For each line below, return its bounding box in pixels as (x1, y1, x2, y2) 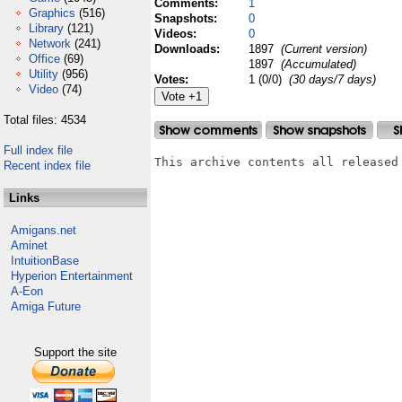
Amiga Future (11, 300, 81, 313)
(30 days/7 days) (289, 73, 376, 86)
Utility (29, 67, 58, 81)
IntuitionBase (11, 254, 79, 267)
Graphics (29, 6, 75, 20)
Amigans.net (11, 223, 76, 237)
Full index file (4, 144, 73, 157)
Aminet (11, 239, 48, 252)
